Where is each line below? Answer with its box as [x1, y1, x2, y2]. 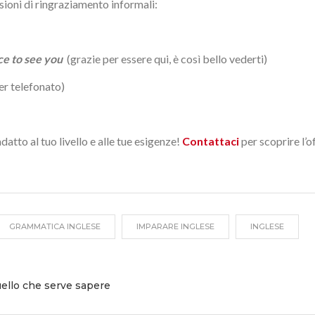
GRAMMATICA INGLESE [9, 221, 101, 231]
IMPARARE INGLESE [136, 221, 214, 231]
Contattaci [182, 134, 239, 148]
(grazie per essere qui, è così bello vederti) [63, 51, 267, 65]
